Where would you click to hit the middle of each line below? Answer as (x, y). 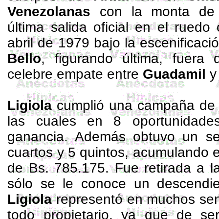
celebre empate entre (75, 74)
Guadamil (175, 74)
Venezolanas (49, 11)
